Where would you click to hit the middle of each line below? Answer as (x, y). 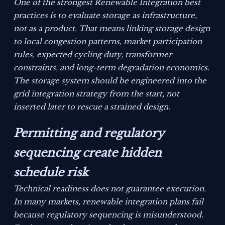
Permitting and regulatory (89, 133)
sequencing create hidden (88, 153)
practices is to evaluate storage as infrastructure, (105, 16)
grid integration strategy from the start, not (97, 94)
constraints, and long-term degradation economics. (112, 68)
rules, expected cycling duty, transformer (93, 55)
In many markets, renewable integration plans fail (109, 202)
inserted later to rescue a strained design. (92, 107)
